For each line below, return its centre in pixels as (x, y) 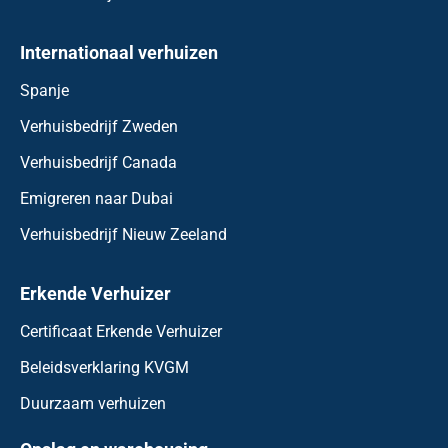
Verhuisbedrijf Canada (98, 162)
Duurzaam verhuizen (93, 403)
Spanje (44, 90)
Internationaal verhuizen (119, 52)
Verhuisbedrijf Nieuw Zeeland (123, 234)
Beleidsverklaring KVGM (104, 367)
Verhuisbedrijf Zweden (99, 126)
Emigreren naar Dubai (96, 198)
